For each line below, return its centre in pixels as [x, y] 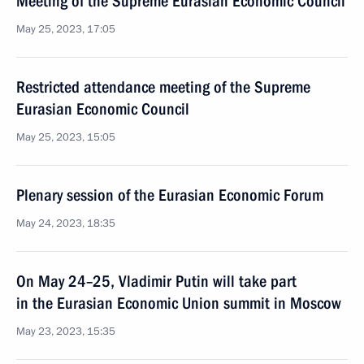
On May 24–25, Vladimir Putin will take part [156, 281]
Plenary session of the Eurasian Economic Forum [170, 195]
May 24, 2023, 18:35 [66, 223]
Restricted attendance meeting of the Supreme [163, 87]
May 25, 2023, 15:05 [66, 137]
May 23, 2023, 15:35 [66, 331]
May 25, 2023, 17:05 [66, 29]
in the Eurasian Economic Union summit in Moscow [179, 303]
